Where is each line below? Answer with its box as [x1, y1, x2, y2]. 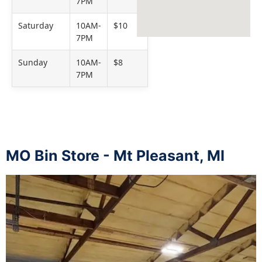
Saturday [18, 20, 53, 32]
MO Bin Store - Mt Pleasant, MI [6, 147, 225, 165]
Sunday [18, 57, 47, 68]
